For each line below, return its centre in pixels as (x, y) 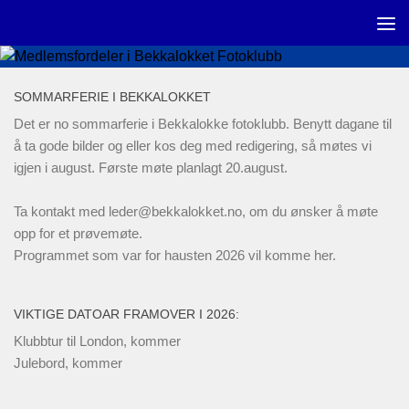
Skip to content (77, 25)
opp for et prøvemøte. (78, 233)
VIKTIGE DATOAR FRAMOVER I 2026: (126, 314)
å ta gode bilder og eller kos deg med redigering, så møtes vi (193, 146)
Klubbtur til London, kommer (97, 341)
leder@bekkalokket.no (175, 211)
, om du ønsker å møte (310, 211)
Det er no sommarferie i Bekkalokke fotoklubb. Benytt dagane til (203, 124)
